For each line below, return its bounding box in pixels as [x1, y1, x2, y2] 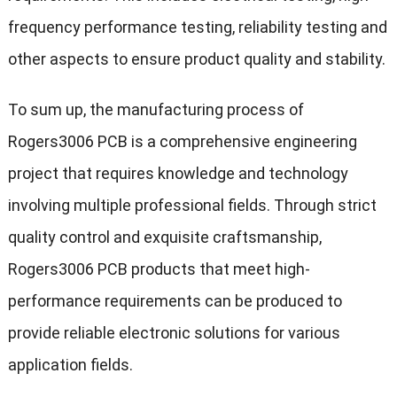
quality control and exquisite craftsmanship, [7, 228, 322, 247]
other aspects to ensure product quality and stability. [7, 50, 385, 69]
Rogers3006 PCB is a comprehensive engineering [7, 132, 357, 152]
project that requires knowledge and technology [7, 164, 348, 183]
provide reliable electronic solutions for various [7, 323, 340, 343]
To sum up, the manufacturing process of [7, 100, 304, 120]
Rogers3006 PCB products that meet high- [7, 260, 310, 279]
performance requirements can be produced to [7, 292, 342, 311]
